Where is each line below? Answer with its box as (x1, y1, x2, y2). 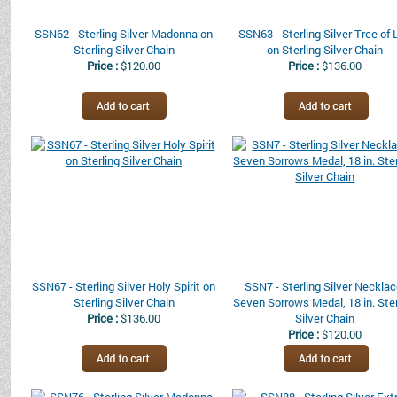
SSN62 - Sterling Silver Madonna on (35, 26, 213, 42)
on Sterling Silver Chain (267, 42, 384, 58)
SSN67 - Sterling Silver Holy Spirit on (32, 278, 215, 294)
